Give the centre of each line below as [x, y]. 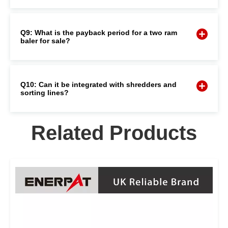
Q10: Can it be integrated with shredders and [98, 84]
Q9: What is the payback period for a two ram [99, 32]
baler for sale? [45, 40]
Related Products [114, 133]
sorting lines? [45, 92]
